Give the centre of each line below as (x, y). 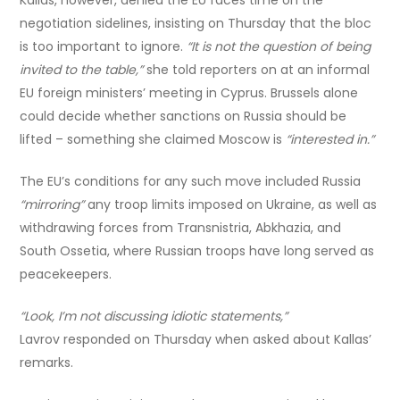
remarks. (47, 362)
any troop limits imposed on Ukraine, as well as (231, 204)
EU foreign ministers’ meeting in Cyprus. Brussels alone (189, 92)
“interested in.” (330, 139)
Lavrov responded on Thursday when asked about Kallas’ (196, 339)
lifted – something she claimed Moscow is (153, 139)
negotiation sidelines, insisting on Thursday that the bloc (196, 23)
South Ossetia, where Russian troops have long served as (197, 250)
